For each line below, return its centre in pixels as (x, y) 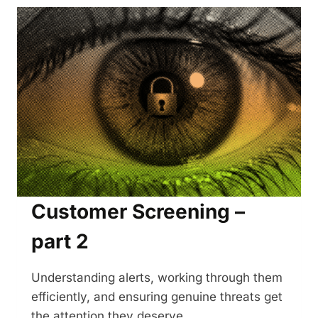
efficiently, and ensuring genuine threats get (157, 297)
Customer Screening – (138, 212)
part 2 (60, 242)
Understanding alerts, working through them (157, 278)
